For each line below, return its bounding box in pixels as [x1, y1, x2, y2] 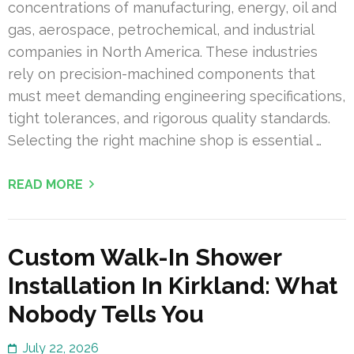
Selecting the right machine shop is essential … [8, 132, 322, 149]
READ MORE [8, 177, 83, 193]
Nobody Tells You [8, 300, 204, 329]
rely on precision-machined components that [8, 66, 315, 83]
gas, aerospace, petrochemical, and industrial [8, 21, 314, 39]
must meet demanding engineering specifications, [8, 88, 345, 105]
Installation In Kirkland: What [8, 272, 337, 300]
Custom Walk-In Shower [8, 243, 281, 272]
